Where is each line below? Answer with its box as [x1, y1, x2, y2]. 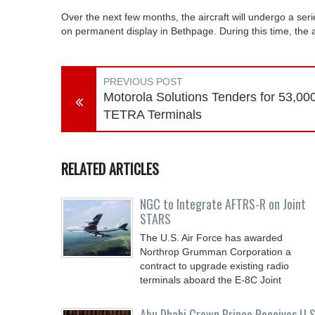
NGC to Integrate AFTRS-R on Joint [140, 195, 306, 213]
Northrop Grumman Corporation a [140, 246, 291, 257]
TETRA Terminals [103, 108, 202, 122]
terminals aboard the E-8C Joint [140, 274, 281, 285]
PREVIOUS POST [103, 76, 183, 87]
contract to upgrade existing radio [140, 260, 289, 271]
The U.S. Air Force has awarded [140, 232, 283, 243]
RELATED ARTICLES [61, 158, 159, 179]
